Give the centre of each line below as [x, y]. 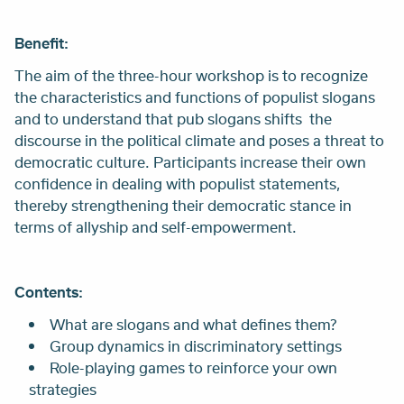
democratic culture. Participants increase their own [190, 161]
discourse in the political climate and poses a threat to [199, 140]
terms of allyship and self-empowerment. [156, 226]
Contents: [50, 291]
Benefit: [41, 42]
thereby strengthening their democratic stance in [183, 205]
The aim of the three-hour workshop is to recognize [191, 75]
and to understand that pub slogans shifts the [173, 118]
